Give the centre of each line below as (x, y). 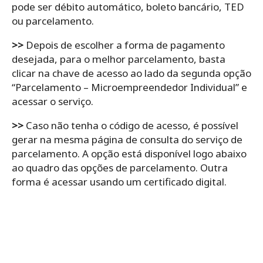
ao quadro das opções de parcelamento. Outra (120, 168)
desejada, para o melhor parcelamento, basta (119, 59)
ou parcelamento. (53, 21)
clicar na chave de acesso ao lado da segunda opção (131, 73)
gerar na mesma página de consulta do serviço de (127, 140)
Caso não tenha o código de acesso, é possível (131, 126)
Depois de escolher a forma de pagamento (124, 45)
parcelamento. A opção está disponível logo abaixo (129, 154)
